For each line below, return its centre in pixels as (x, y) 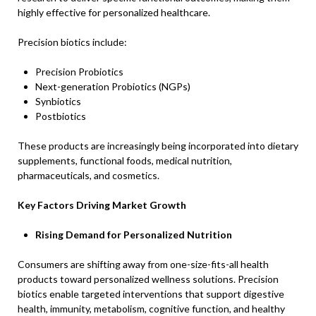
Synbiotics (58, 101)
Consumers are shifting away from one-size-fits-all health (143, 264)
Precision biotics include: (72, 42)
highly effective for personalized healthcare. (114, 12)
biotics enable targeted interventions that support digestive (151, 294)
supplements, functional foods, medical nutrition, (125, 160)
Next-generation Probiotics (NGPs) (113, 86)
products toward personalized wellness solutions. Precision (148, 279)
